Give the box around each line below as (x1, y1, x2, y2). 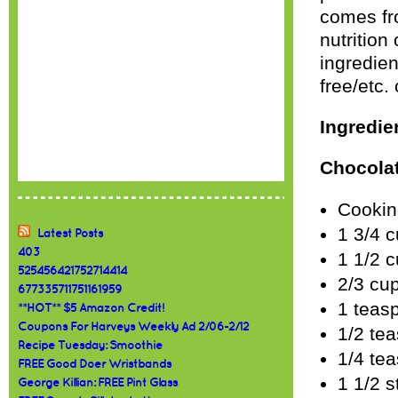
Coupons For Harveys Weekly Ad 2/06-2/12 (18, 321, 249, 332)
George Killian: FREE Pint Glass (18, 377, 178, 388)
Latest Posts (37, 227, 103, 239)
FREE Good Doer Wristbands (18, 358, 171, 370)
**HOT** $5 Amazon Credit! (18, 302, 164, 314)
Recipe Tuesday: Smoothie (18, 339, 163, 351)
